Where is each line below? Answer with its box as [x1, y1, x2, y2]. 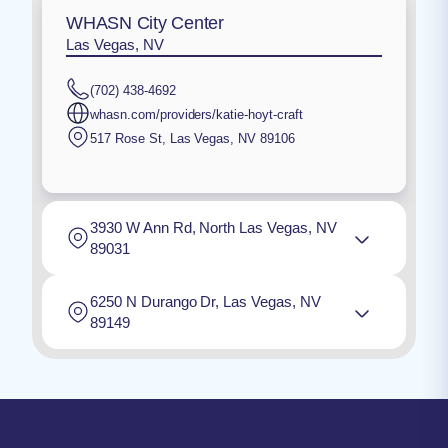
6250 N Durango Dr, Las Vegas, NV [90, 292, 321, 310]
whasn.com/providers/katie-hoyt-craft [90, 107, 303, 123]
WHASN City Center [66, 12, 224, 33]
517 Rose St [90, 131, 162, 147]
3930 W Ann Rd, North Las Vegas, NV [90, 218, 337, 236]
